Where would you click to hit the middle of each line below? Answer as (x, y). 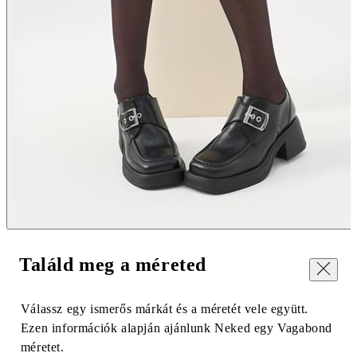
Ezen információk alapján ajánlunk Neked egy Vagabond (176, 328)
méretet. (42, 347)
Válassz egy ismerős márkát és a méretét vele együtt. (164, 308)
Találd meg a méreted (113, 264)
